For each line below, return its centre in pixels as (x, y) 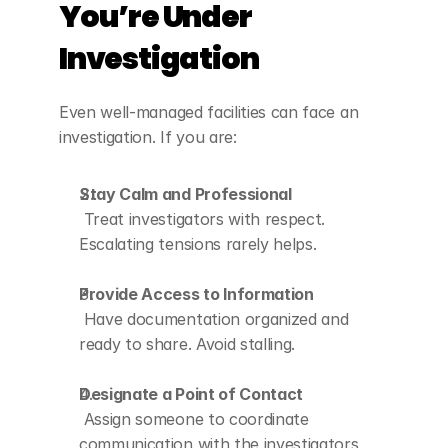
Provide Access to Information (196, 294)
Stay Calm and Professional (185, 194)
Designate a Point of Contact (191, 394)
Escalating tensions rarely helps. (198, 244)
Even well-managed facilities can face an (209, 112)
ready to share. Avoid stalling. (187, 344)
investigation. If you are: (148, 137)
